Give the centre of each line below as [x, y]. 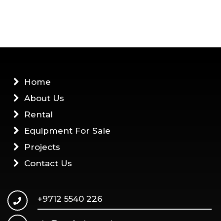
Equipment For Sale [67, 131]
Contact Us [48, 164]
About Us [44, 98]
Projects [42, 147]
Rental [38, 115]
